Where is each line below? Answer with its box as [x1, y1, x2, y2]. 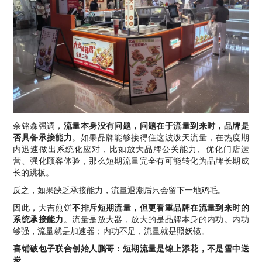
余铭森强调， [13, 119, 64, 131]
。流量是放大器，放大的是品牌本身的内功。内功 [63, 212, 249, 225]
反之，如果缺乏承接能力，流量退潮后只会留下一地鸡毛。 [13, 183, 226, 195]
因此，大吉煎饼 [13, 201, 73, 213]
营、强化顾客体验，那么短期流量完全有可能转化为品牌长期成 [13, 154, 249, 166]
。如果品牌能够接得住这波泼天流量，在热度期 [72, 130, 249, 143]
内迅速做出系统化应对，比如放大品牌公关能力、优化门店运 [13, 142, 249, 154]
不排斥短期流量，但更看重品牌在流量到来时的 [72, 201, 249, 213]
